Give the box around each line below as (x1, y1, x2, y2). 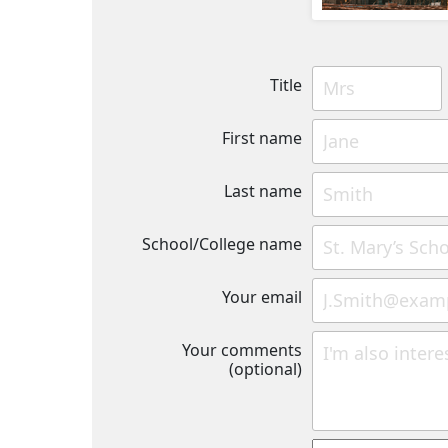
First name (221, 127, 302, 150)
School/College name (141, 232, 302, 255)
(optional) (228, 357, 302, 380)
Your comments (181, 338, 302, 361)
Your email (221, 285, 302, 308)
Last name (223, 180, 302, 203)
